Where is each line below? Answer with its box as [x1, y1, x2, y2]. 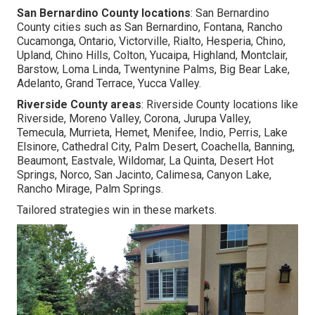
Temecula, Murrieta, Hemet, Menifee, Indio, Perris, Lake [17, 126, 288, 140]
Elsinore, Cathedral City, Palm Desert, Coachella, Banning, [17, 140, 295, 154]
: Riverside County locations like [141, 98, 298, 112]
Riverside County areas [17, 98, 141, 112]
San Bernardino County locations [17, 6, 191, 20]
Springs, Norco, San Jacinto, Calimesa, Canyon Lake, [17, 168, 271, 182]
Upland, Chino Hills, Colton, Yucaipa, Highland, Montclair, [17, 49, 288, 63]
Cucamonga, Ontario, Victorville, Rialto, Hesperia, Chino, [17, 34, 285, 49]
